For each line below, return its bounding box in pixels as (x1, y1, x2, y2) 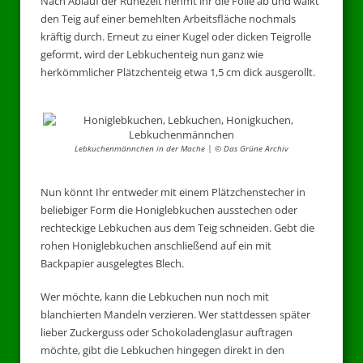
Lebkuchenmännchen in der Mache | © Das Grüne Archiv (75, 143, 288, 155)
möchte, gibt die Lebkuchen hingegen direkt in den (41, 343, 284, 358)
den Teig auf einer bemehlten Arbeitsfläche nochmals (41, 11, 296, 26)
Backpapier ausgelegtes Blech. (41, 255, 184, 271)
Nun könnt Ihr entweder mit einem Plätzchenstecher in (41, 184, 305, 199)
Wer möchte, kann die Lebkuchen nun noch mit (41, 289, 269, 305)
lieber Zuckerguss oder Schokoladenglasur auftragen (41, 325, 293, 340)
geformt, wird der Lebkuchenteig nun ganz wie (41, 46, 263, 62)
